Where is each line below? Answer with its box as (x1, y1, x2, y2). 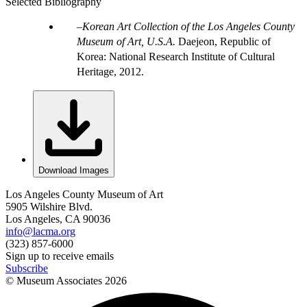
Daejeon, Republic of (178, 36, 271, 48)
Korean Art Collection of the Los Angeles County (82, 21, 295, 33)
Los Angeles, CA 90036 (5, 213, 110, 225)
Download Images (38, 165, 109, 176)
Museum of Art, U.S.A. (77, 36, 178, 48)
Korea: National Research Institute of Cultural (77, 51, 275, 63)
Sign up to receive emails (5, 250, 114, 262)
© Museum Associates (5, 275, 105, 287)
